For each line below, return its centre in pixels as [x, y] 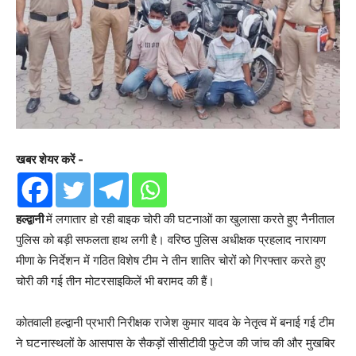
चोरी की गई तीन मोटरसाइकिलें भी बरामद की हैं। [115, 281]
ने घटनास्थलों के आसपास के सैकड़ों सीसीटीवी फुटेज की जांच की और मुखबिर [176, 342]
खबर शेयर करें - [50, 159]
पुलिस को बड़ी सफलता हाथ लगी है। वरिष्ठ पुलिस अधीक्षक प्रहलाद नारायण [171, 239]
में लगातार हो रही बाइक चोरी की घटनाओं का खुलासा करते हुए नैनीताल [190, 219]
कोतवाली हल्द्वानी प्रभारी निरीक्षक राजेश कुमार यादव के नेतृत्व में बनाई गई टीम [175, 322]
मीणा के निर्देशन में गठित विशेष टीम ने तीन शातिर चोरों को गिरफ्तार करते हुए [171, 260]
